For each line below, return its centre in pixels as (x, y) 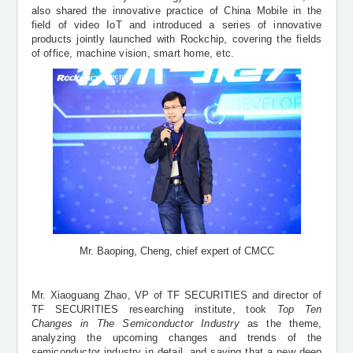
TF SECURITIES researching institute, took (154, 309)
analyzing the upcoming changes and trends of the (176, 338)
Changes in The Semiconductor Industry (135, 323)
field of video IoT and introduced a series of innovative (176, 26)
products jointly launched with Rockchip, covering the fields (176, 40)
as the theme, (281, 323)
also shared (59, 11)
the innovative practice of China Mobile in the (207, 11)
